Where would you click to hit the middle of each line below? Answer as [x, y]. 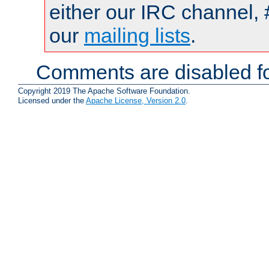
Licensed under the [52, 100]
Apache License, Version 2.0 [136, 100]
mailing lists [137, 36]
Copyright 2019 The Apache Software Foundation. [104, 91]
